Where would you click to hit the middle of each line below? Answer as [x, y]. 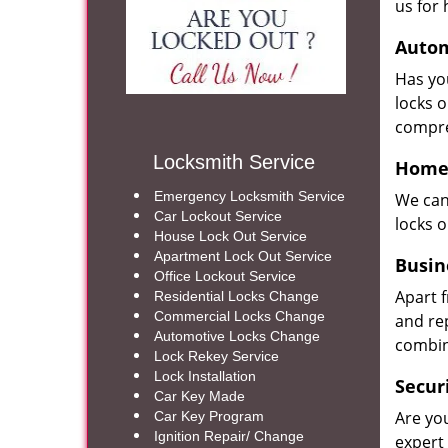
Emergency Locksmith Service [249, 196]
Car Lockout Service [218, 216]
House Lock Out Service [230, 236]
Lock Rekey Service [216, 356]
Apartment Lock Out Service [243, 256]
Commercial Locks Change [239, 316]
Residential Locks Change [236, 296]
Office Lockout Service [225, 276]
